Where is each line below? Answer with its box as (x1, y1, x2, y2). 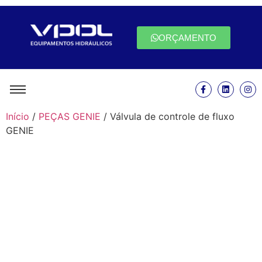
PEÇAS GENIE (39, 111, 101, 123)
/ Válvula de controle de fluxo (101, 111, 235, 123)
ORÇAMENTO (158, 32, 216, 43)
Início (6, 111, 29, 123)
